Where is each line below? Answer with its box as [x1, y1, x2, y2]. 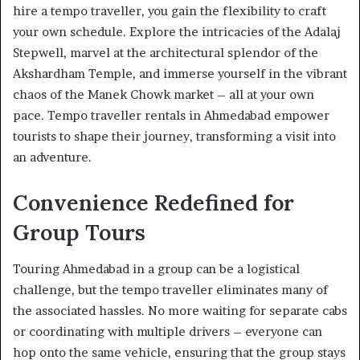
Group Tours [13, 219, 145, 247]
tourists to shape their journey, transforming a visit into [13, 129, 336, 145]
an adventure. [13, 149, 92, 166]
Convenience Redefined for [13, 189, 294, 217]
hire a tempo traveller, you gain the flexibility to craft [13, 3, 326, 19]
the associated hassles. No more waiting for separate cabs [13, 302, 347, 318]
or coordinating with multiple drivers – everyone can [13, 323, 322, 339]
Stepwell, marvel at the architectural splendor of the [13, 45, 318, 61]
